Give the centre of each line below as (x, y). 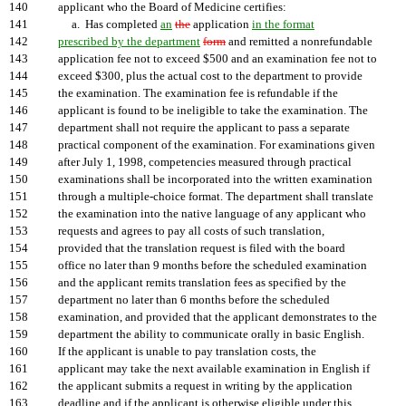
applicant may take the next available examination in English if (214, 369)
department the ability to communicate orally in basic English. (211, 334)
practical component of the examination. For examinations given (217, 145)
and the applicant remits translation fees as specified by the (202, 283)
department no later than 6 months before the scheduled (194, 300)
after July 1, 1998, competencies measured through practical (205, 162)
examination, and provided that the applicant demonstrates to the (217, 317)
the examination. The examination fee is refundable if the (198, 93)
